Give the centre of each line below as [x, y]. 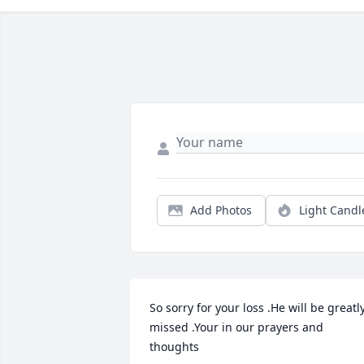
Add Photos [221, 210]
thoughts [174, 347]
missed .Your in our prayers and [236, 327]
